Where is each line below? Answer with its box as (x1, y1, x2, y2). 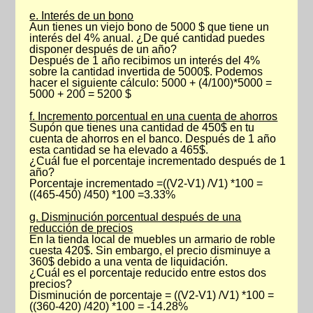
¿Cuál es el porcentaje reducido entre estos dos (29, 267, 267, 279)
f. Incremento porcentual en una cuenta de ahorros (29, 110, 278, 122)
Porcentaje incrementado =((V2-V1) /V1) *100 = (29, 177, 263, 189)
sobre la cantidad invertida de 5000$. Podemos (29, 66, 263, 78)
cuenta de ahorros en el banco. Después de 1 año (29, 133, 277, 145)
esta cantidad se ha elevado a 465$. (29, 144, 209, 156)
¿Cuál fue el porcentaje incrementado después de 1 (29, 155, 286, 167)
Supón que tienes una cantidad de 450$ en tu (29, 122, 255, 133)
